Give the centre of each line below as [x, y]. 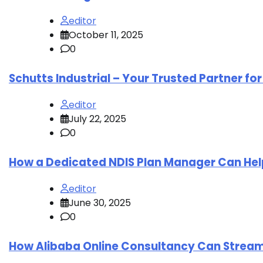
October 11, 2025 [106, 35]
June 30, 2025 [100, 203]
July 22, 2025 [97, 119]
